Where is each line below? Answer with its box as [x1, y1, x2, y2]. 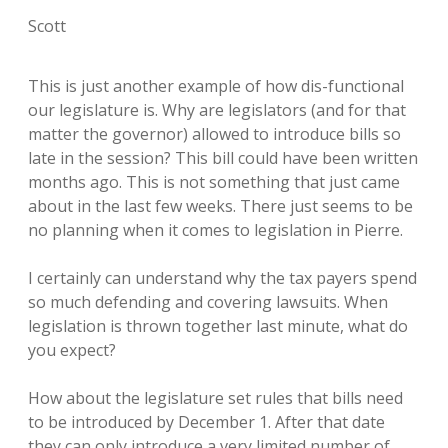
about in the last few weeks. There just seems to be [28, 195, 413, 218]
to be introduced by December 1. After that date [28, 411, 385, 434]
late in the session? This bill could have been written [28, 147, 418, 170]
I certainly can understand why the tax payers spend [28, 267, 417, 290]
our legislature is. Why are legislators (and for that [28, 99, 406, 122]
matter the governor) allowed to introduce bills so [28, 123, 401, 146]
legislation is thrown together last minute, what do [28, 315, 408, 338]
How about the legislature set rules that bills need [28, 387, 403, 410]
